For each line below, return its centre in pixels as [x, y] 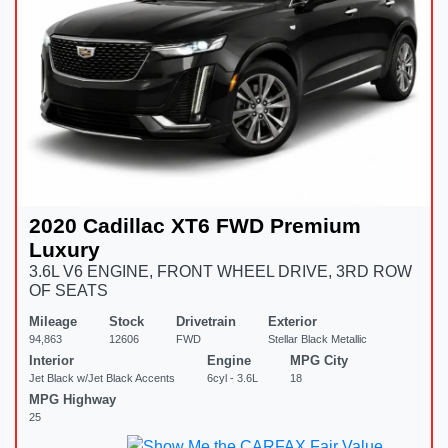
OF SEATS [68, 290]
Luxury [64, 249]
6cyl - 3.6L [232, 377]
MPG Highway [72, 399]
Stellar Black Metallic [317, 338]
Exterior [292, 321]
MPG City [319, 360]
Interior [51, 360]
